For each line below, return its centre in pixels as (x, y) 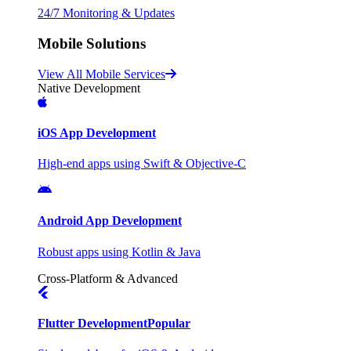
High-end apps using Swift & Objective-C (142, 164)
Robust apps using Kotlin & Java (119, 251)
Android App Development (110, 221)
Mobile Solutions (92, 43)
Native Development (89, 88)
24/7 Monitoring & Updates (106, 13)
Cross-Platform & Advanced (108, 278)
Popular (169, 323)
